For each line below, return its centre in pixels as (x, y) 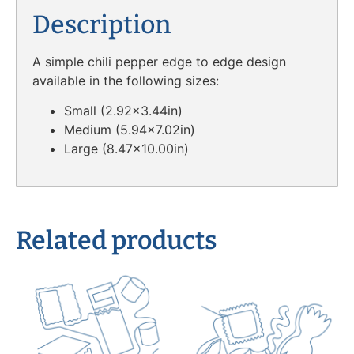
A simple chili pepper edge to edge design (159, 61)
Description (102, 24)
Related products (116, 240)
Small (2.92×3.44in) (123, 111)
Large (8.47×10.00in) (126, 149)
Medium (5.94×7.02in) (130, 130)
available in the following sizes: (126, 80)
